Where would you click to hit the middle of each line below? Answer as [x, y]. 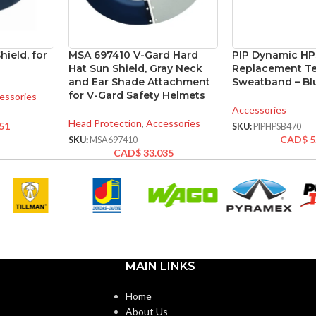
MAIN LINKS [160, 267]
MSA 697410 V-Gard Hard [134, 55]
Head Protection [105, 123]
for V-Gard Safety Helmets [137, 95]
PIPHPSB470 [278, 127]
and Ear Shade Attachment [140, 81]
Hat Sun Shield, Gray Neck [136, 68]
